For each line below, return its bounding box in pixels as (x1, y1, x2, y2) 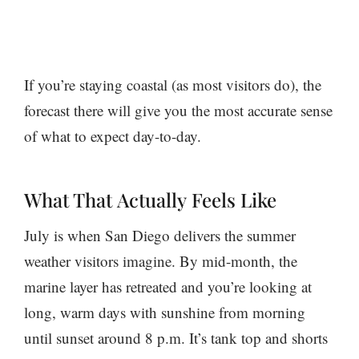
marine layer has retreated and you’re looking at (24, 276, 312, 297)
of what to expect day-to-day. (24, 126, 201, 147)
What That (24, 187, 117, 213)
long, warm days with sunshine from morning (24, 302, 305, 323)
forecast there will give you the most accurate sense (24, 100, 333, 121)
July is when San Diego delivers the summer (24, 225, 296, 246)
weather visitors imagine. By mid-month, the (24, 251, 297, 272)
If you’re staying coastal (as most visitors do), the (24, 75, 321, 95)
